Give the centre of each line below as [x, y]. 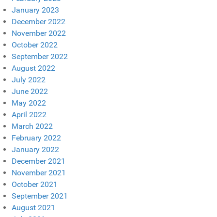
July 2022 [29, 79]
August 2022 [33, 68]
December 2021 [39, 161]
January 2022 [35, 149]
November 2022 [39, 33]
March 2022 [32, 126]
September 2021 [40, 196]
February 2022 [36, 138]
